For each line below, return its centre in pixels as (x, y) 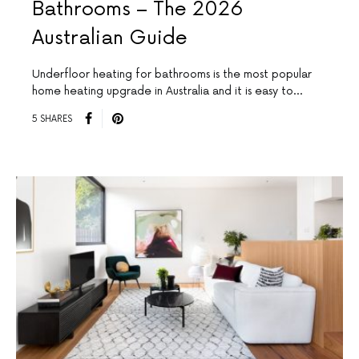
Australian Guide (110, 38)
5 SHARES (52, 119)
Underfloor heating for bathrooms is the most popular (172, 75)
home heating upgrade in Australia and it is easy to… (167, 91)
